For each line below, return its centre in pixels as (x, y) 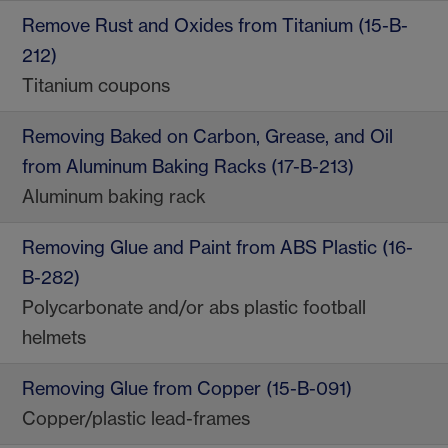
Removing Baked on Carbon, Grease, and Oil (207, 137)
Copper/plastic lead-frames (136, 419)
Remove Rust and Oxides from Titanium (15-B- (215, 26)
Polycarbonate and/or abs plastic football (194, 308)
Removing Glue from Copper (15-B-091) (187, 389)
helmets (54, 338)
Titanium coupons (96, 86)
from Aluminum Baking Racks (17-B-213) (188, 167)
